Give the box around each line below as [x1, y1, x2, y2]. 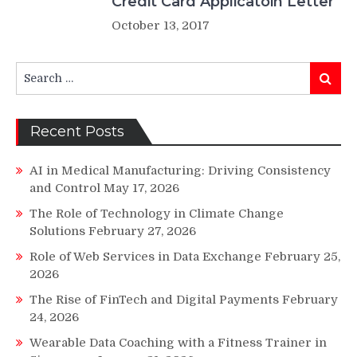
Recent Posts [30, 122, 124, 140]
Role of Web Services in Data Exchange [29, 249, 261, 264]
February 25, [265, 249, 340, 264]
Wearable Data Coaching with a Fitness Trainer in [29, 335, 327, 350]
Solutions [29, 223, 85, 238]
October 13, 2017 [112, 18, 210, 33]
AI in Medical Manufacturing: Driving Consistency [29, 163, 331, 178]
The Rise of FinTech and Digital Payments [29, 292, 279, 307]
